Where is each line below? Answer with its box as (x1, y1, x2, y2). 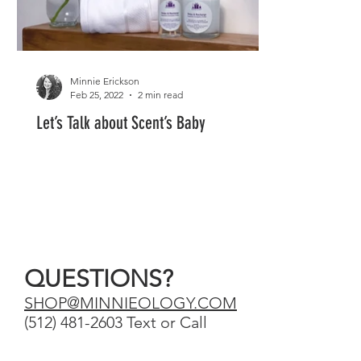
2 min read (138, 89, 183, 101)
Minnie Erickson (70, 75, 139, 87)
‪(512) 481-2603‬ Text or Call (24, 312, 207, 332)
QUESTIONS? (24, 263, 173, 293)
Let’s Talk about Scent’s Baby (36, 112, 205, 134)
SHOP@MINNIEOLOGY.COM (24, 293, 237, 313)
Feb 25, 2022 (70, 89, 123, 101)
